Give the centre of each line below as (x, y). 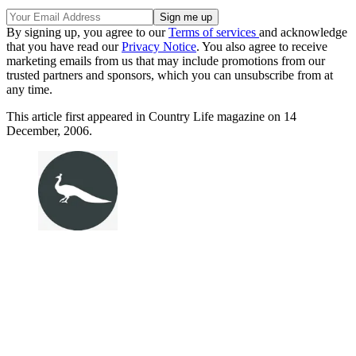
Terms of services (214, 33)
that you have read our (64, 47)
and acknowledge (303, 33)
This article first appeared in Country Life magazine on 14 (151, 117)
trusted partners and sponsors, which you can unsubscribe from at (170, 75)
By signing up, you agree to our (87, 33)
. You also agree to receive (262, 47)
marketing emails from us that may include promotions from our (166, 61)
